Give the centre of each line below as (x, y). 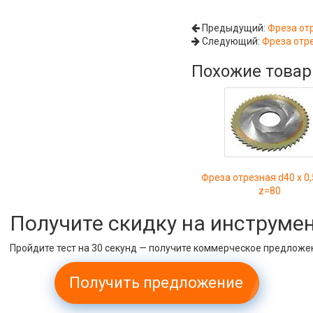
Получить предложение (156, 283)
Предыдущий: (234, 28)
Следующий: (231, 41)
